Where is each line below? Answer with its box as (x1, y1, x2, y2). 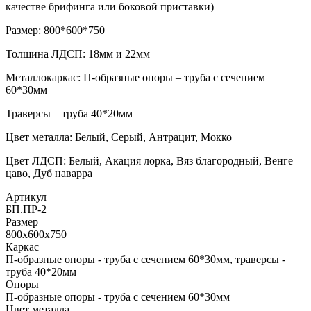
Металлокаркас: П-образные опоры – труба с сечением (6, 72, 265, 83)
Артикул (6, 191, 47, 203)
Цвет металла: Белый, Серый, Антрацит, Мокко (6, 131, 232, 143)
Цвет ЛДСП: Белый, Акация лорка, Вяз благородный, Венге (6, 155, 293, 167)
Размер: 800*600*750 (6, 24, 105, 36)
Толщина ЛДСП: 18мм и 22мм (6, 48, 150, 60)
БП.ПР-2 (6, 203, 47, 215)
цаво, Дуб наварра (6, 167, 92, 179)
